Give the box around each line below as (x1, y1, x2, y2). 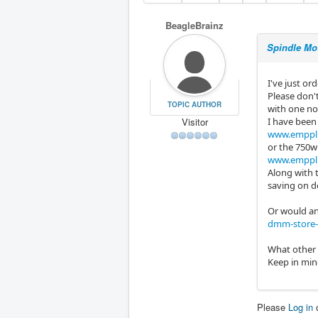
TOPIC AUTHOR (167, 99, 221, 109)
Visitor (181, 114, 208, 128)
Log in (288, 300, 313, 314)
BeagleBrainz (165, 18, 224, 32)
